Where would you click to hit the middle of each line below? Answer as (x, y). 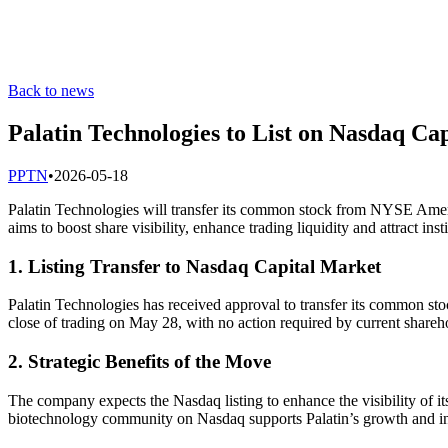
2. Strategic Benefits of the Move (139, 361)
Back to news (51, 90)
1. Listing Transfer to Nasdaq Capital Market (194, 266)
